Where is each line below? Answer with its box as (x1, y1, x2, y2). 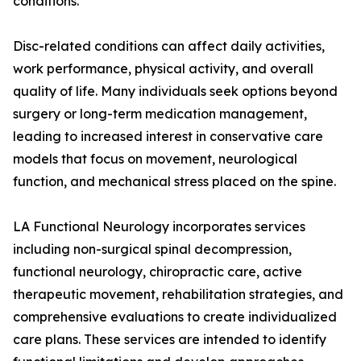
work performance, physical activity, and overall (13, 60, 313, 77)
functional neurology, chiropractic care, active (13, 263, 302, 280)
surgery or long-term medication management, (13, 106, 307, 122)
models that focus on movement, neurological (13, 151, 297, 168)
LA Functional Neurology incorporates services (13, 218, 305, 235)
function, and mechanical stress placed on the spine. (13, 173, 336, 190)
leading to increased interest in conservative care (13, 128, 323, 145)
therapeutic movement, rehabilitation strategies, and (13, 286, 343, 303)
